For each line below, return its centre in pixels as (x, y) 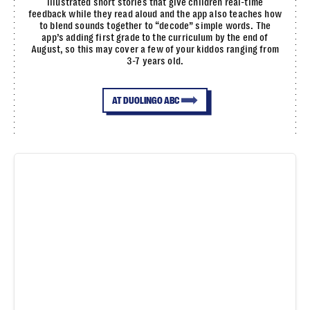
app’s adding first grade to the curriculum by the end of (155, 37)
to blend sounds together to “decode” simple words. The (155, 26)
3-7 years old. (155, 61)
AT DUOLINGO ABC (146, 100)
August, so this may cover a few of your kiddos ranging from (155, 49)
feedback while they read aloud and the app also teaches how (155, 14)
